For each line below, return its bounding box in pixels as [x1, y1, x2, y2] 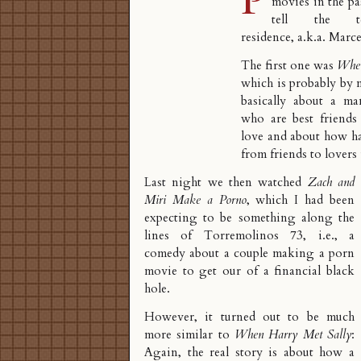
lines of [144, 227, 204, 245]
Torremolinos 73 [203, 227, 304, 245]
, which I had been [246, 192, 355, 210]
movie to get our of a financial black [144, 263, 355, 280]
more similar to [144, 326, 234, 344]
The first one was [241, 57, 337, 75]
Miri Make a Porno [144, 192, 247, 210]
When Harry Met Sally [234, 326, 351, 344]
